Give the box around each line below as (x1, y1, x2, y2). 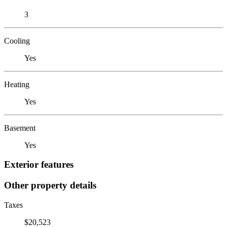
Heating (4, 80, 29, 89)
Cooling (4, 36, 30, 45)
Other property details (4, 179, 96, 191)
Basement (4, 123, 35, 132)
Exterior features (4, 159, 73, 170)
